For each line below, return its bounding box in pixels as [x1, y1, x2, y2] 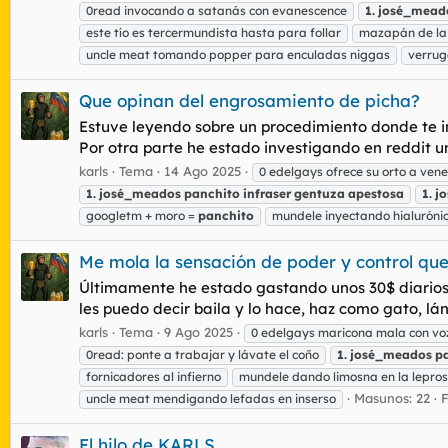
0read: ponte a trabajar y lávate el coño [86, 346, 319, 362]
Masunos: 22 [354, 389, 430, 406]
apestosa [348, 185, 404, 201]
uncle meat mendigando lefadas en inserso [86, 390, 336, 406]
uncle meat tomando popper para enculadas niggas [86, 46, 390, 62]
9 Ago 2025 [164, 323, 233, 340]
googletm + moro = [86, 207, 198, 223]
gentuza [294, 185, 345, 201]
